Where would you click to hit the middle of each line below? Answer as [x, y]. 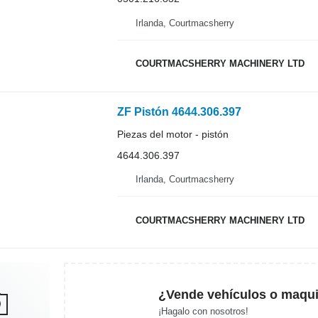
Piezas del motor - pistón [172, 134]
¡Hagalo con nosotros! [203, 311]
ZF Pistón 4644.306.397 [179, 111]
